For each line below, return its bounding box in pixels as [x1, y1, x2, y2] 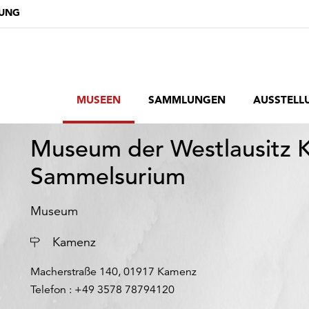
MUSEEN [77, 93, 121, 106]
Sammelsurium [30, 162, 186, 191]
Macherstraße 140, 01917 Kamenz [30, 265, 197, 279]
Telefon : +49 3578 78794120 [30, 283, 175, 297]
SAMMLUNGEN [148, 93, 226, 106]
